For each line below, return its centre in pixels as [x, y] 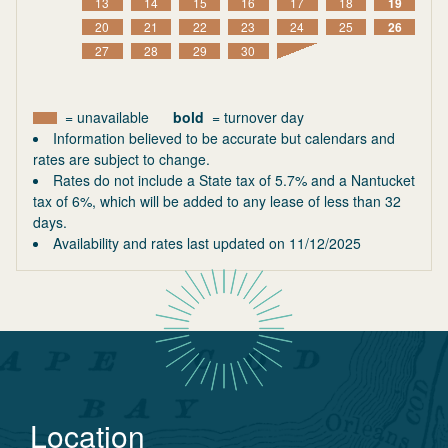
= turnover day [258, 117]
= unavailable [107, 117]
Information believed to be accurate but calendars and [224, 138]
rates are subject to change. [121, 159]
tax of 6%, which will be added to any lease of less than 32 [217, 201]
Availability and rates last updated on [171, 243]
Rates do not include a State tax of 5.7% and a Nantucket [234, 180]
